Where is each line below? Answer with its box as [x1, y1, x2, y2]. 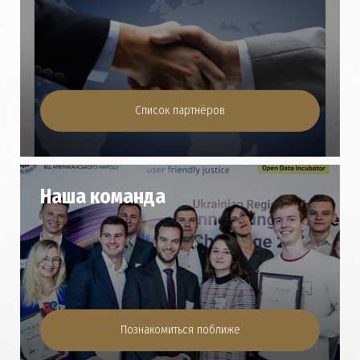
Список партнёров [135, 103, 225, 117]
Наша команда [40, 185, 166, 209]
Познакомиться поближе [120, 322, 240, 337]
